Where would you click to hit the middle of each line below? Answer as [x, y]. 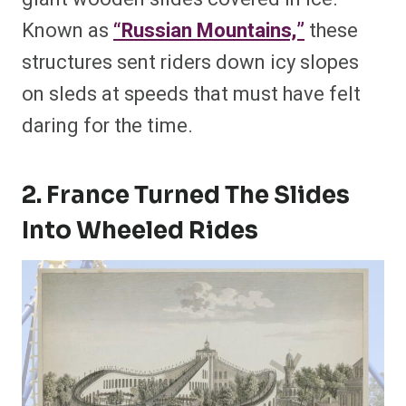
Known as [68, 31]
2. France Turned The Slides [186, 196]
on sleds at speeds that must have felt [191, 95]
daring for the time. [107, 126]
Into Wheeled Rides [140, 231]
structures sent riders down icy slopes [190, 63]
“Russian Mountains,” [209, 31]
